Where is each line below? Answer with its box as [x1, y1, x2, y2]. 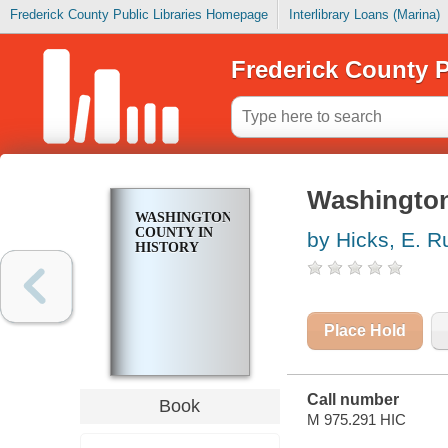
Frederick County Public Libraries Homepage [9, 7, 268, 23]
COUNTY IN [134, 225, 213, 241]
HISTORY [134, 240, 199, 256]
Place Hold [323, 322, 406, 340]
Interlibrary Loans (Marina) [288, 7, 440, 23]
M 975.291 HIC [306, 410, 406, 428]
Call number [306, 391, 399, 409]
